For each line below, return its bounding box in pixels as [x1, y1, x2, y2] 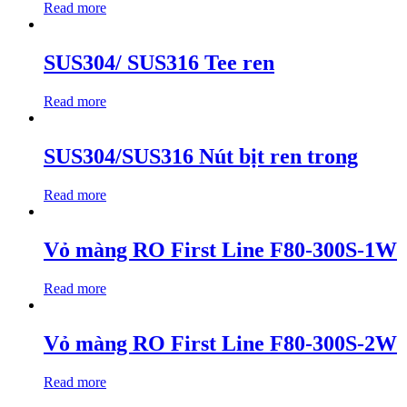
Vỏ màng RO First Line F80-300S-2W [44, 331, 397, 355]
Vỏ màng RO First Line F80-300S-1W [44, 237, 397, 262]
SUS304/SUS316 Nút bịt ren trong [44, 144, 358, 169]
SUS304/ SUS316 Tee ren [44, 51, 274, 75]
